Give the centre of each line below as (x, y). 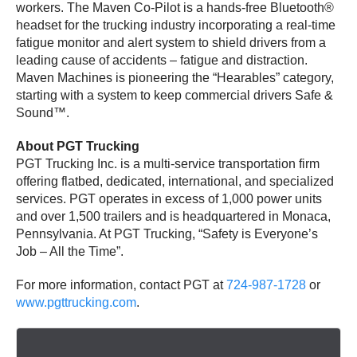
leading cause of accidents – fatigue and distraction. (162, 60)
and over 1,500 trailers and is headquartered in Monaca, (173, 216)
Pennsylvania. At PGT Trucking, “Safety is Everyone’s (167, 233)
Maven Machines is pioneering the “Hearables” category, (175, 77)
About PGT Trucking (78, 146)
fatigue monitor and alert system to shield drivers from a (171, 42)
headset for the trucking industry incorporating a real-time (176, 25)
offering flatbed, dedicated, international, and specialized (175, 181)
